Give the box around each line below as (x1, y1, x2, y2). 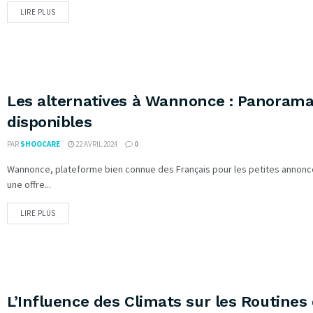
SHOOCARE (20, 138, 60, 149)
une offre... (7, 177, 51, 191)
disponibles (7, 112, 92, 131)
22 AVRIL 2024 (74, 138, 117, 149)
